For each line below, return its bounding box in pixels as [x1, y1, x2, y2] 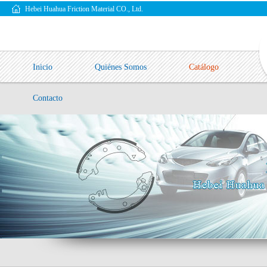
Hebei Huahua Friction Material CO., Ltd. [25, 5, 143, 13]
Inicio [33, 63, 52, 72]
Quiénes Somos [95, 63, 147, 72]
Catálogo [189, 63, 219, 72]
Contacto [33, 94, 63, 103]
